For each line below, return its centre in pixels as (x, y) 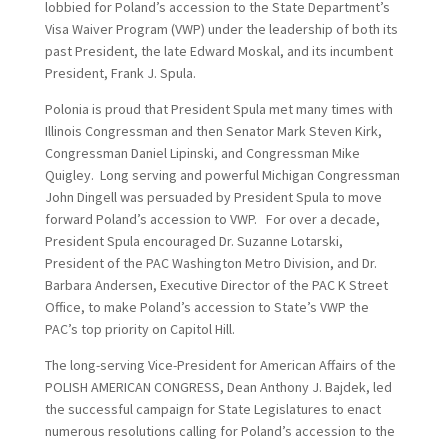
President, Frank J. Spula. (120, 73)
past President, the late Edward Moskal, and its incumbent (218, 51)
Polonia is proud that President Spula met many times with (218, 109)
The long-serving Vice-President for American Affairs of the (220, 365)
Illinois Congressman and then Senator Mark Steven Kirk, (213, 131)
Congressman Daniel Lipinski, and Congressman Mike (202, 153)
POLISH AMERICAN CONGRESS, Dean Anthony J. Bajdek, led (218, 387)
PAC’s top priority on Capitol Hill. (139, 329)
